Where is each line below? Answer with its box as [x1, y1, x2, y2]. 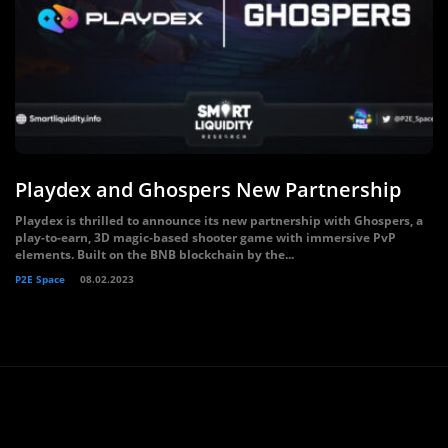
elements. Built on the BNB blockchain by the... [15, 246, 294, 263]
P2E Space [15, 272, 65, 286]
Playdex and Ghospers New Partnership [15, 176, 401, 203]
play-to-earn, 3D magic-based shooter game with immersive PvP [15, 229, 396, 246]
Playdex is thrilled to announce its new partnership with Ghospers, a [15, 212, 423, 229]
